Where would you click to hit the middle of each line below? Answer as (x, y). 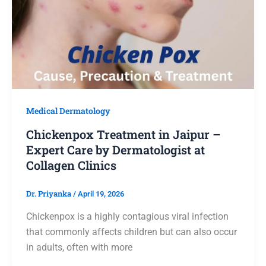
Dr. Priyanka (49, 194)
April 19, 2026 (101, 194)
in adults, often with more (79, 247)
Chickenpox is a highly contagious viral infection (127, 216)
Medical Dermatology (68, 111)
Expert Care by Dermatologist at (115, 150)
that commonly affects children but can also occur (131, 232)
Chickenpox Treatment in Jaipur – (123, 134)
